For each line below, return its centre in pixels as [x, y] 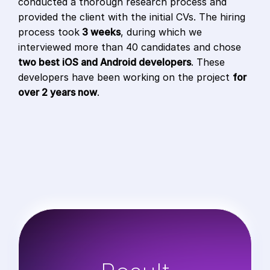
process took [49, 32]
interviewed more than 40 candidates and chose [130, 47]
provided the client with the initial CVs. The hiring [132, 17]
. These [208, 62]
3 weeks [100, 32]
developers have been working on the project [125, 77]
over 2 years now [58, 93]
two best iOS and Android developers [105, 62]
